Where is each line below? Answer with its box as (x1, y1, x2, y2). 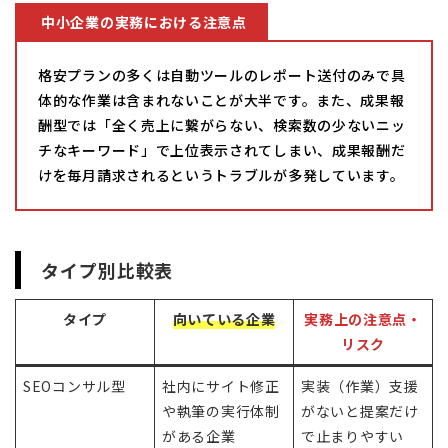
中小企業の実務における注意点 (41, 11, 247, 32)
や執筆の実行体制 (162, 401, 280, 422)
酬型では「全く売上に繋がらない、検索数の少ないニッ (38, 115, 406, 136)
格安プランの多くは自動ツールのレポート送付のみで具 (38, 65, 406, 86)
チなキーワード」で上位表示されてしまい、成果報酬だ (38, 140, 406, 161)
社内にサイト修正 (162, 376, 280, 397)
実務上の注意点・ (304, 309, 422, 330)
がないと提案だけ (301, 401, 419, 422)
